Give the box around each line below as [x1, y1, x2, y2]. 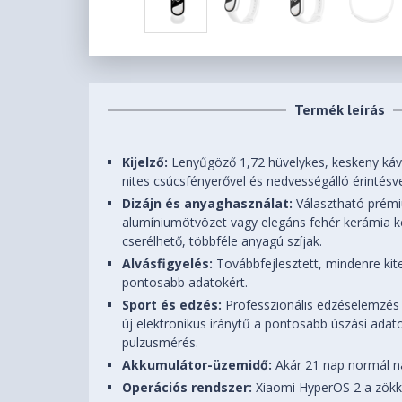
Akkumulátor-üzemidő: [122, 356, 273, 374]
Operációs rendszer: [122, 379, 253, 397]
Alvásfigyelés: [122, 255, 214, 273]
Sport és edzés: [122, 296, 223, 314]
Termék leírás [294, 100, 386, 119]
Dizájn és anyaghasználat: [122, 195, 293, 213]
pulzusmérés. [122, 334, 199, 352]
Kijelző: [122, 153, 169, 171]
